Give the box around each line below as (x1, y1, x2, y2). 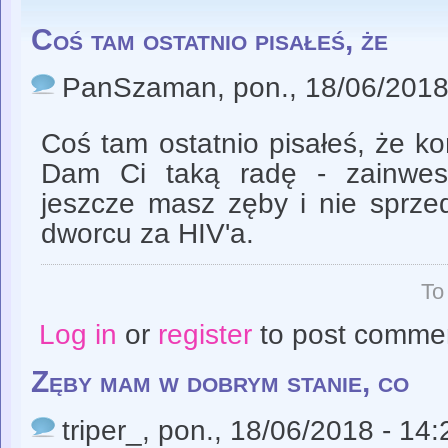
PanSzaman (62, 72, 217, 104)
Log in (38, 318, 117, 350)
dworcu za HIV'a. (41, 217, 254, 249)
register (157, 318, 252, 350)
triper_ (62, 414, 142, 446)
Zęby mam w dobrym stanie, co (31, 365, 409, 399)
